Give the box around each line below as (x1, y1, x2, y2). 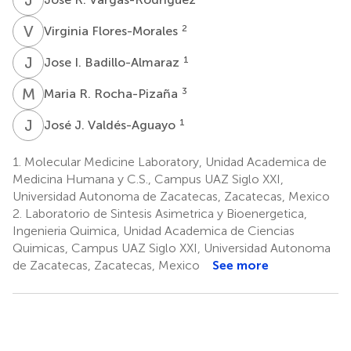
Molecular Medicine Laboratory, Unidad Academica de (21, 154, 327, 169)
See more (212, 257, 269, 273)
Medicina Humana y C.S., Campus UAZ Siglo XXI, (13, 171, 284, 186)
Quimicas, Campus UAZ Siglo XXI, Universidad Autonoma (13, 240, 331, 255)
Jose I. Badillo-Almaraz (44, 54, 183, 70)
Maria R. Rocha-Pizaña (44, 85, 181, 101)
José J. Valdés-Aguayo (44, 117, 179, 132)
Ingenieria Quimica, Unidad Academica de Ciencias (13, 223, 295, 238)
